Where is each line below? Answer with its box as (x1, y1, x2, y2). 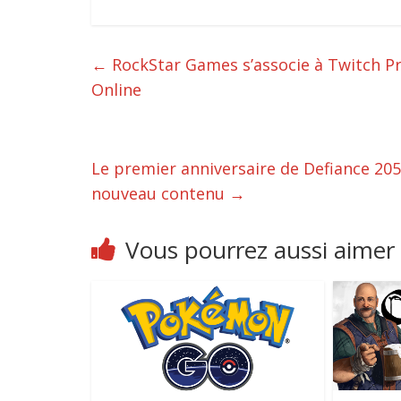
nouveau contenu (91, 183, 229, 205)
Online (91, 79, 141, 101)
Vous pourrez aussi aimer (125, 234, 395, 267)
